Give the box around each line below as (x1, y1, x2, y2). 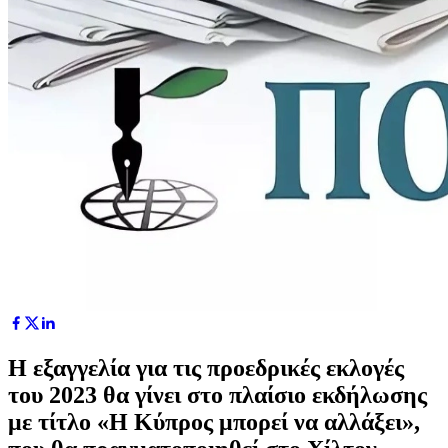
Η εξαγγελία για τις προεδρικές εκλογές (8, 354, 404, 381)
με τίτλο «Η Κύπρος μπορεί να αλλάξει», (8, 408, 420, 435)
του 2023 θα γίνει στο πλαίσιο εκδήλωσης (8, 381, 427, 408)
